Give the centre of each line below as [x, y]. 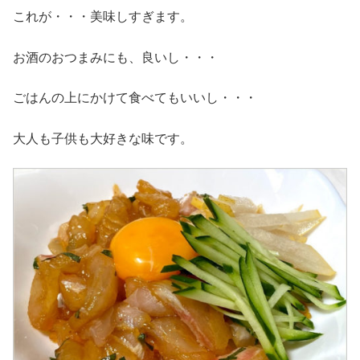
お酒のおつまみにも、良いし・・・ [116, 57]
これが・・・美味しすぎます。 [103, 17]
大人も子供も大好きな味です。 [103, 138]
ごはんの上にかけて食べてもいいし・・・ [135, 98]
